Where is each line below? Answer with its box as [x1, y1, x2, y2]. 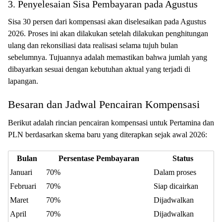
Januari [10, 168, 32, 176]
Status [172, 154, 193, 163]
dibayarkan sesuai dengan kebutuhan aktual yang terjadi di [8, 65, 190, 73]
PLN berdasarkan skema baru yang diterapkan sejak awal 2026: [8, 130, 207, 139]
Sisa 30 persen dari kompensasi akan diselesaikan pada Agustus [8, 17, 206, 26]
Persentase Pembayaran [58, 154, 139, 163]
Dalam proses [154, 168, 196, 176]
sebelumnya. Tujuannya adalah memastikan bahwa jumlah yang [8, 53, 207, 61]
